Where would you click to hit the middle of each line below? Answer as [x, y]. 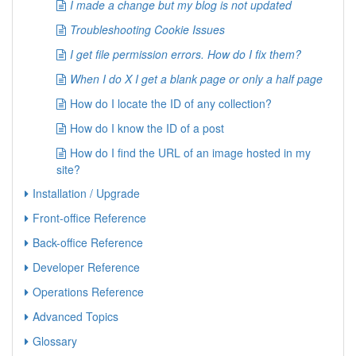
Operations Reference [88, 292]
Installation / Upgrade [86, 193]
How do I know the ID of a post [147, 128]
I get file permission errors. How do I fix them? [186, 54]
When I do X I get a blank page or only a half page [196, 79]
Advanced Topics [75, 316]
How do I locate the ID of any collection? [171, 103]
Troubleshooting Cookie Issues [147, 29]
